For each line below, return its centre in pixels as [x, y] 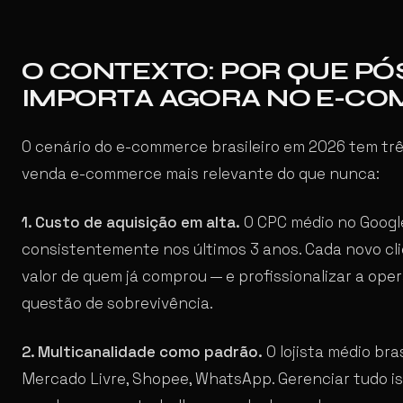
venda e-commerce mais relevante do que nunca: [201, 173]
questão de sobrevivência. [117, 303]
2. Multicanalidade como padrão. [142, 351]
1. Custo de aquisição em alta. [131, 222]
